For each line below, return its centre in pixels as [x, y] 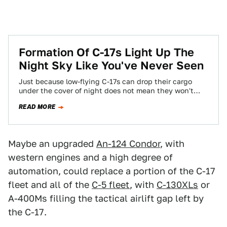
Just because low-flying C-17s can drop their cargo [105, 82]
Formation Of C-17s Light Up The [106, 52]
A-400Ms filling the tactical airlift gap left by [106, 198]
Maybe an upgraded [52, 144]
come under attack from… [63, 100]
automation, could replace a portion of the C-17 [112, 171]
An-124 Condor [128, 144]
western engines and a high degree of [90, 157]
